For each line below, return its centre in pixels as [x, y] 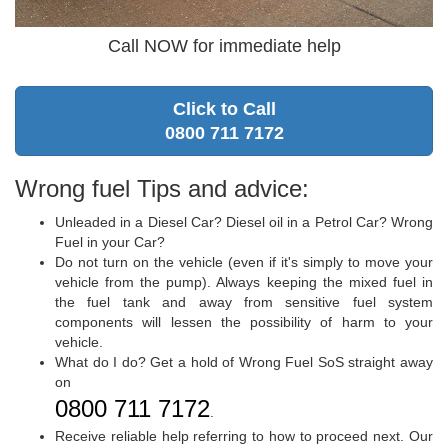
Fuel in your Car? [110, 242]
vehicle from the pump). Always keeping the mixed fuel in [244, 282]
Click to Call [224, 109]
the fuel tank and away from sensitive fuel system [244, 302]
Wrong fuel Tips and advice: [162, 189]
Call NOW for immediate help [224, 46]
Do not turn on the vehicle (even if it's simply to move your [244, 262]
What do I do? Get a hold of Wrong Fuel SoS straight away [244, 362]
